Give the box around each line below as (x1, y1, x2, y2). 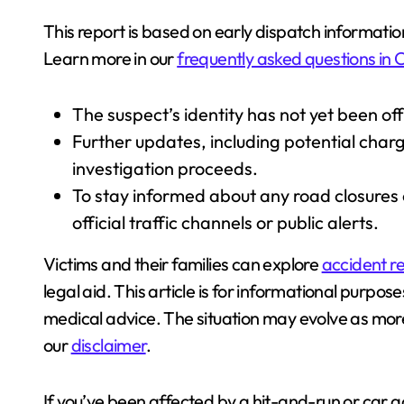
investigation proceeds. (72, 156, 258, 179)
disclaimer (70, 333, 146, 356)
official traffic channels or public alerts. (72, 210, 379, 234)
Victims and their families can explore (43, 252, 322, 275)
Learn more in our (43, 46, 178, 69)
